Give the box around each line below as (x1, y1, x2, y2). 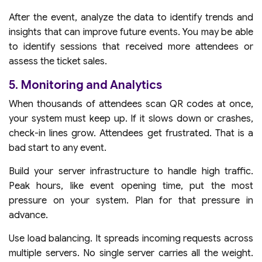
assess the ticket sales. (9, 55, 109, 67)
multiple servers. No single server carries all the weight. (9, 247, 253, 259)
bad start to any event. (9, 142, 106, 154)
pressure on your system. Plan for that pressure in (9, 194, 253, 206)
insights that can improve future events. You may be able (9, 26, 253, 38)
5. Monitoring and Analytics (9, 77, 162, 92)
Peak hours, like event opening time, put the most (9, 180, 253, 192)
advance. (9, 209, 48, 221)
